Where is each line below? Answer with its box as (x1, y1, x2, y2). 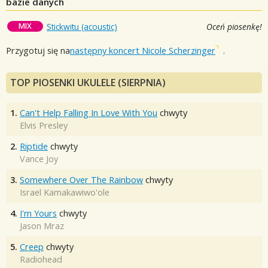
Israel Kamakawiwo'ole (20, 187, 109, 199)
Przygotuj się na (6, 44, 70, 56)
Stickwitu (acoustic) (47, 20, 117, 32)
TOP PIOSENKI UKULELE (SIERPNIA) (10, 76, 166, 90)
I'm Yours (20, 208, 57, 220)
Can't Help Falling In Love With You (20, 107, 157, 119)
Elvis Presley (20, 120, 68, 132)
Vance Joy (20, 153, 58, 165)
